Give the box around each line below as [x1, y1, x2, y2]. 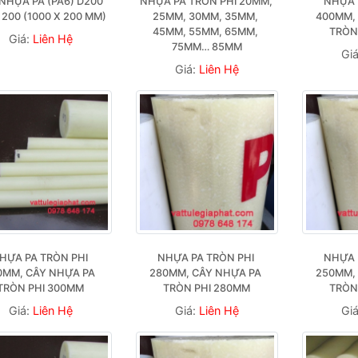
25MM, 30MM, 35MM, [153, 10, 259, 22]
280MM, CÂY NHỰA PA [149, 267, 262, 279]
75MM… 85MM [171, 41, 242, 53]
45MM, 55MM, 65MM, [153, 26, 259, 38]
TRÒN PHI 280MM [163, 282, 251, 294]
